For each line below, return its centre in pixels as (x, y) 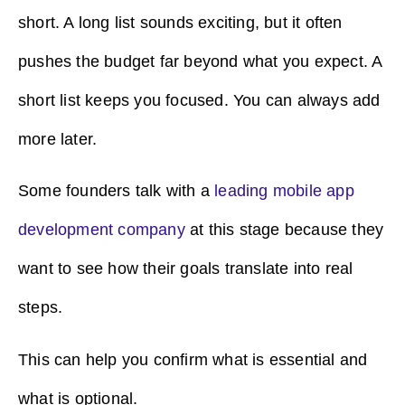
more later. (58, 140)
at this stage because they (284, 230)
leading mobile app (284, 191)
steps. (43, 308)
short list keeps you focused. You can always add (199, 101)
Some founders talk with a (117, 191)
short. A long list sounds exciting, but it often (180, 23)
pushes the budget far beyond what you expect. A (200, 62)
